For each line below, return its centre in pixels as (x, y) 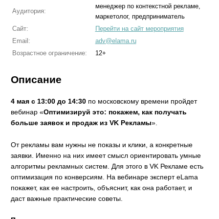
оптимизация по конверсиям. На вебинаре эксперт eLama (105, 177)
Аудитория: (29, 11)
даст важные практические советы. (67, 198)
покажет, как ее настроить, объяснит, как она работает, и (102, 187)
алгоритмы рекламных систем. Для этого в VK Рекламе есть (107, 166)
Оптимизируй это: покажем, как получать (115, 112)
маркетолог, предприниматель (140, 16)
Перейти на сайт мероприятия (139, 29)
